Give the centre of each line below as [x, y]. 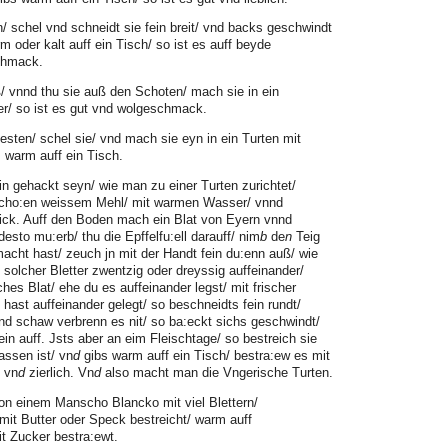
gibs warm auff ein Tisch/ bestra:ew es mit [205, 355]
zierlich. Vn [59, 372]
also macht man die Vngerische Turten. [217, 372]
